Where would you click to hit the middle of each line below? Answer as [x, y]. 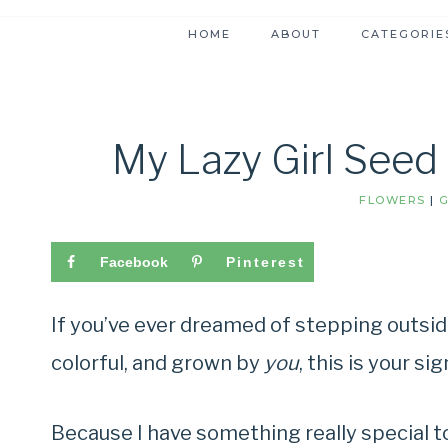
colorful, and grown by [157, 363]
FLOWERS [392, 200]
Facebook [134, 262]
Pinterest [265, 262]
